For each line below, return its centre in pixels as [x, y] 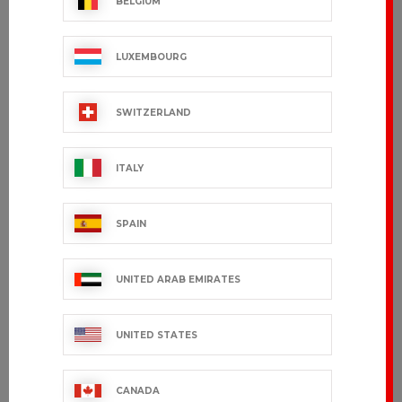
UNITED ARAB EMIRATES [178, 279]
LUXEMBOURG [151, 57]
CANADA [138, 390]
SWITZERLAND [153, 112]
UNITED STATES [157, 335]
